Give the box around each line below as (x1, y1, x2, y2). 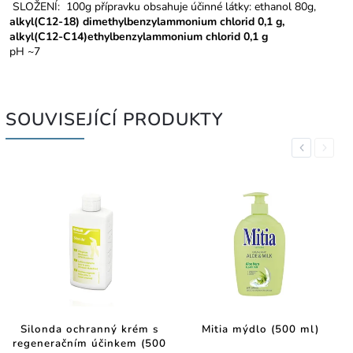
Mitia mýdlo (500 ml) (201, 322, 319, 337)
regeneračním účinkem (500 (12, 336, 166, 351)
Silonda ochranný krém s (20, 322, 158, 337)
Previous (297, 141, 337, 154)
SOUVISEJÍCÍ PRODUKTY (6, 106, 224, 132)
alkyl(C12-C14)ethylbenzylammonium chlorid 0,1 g (9, 28, 271, 44)
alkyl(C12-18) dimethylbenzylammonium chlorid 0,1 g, (9, 13, 288, 29)
